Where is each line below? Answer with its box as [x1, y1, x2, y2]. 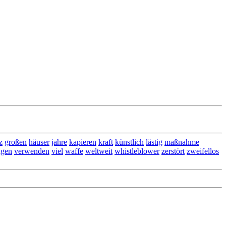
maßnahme [164, 138, 199, 146]
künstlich [115, 138, 144, 146]
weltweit [85, 147, 112, 155]
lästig [146, 138, 162, 146]
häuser [29, 138, 49, 146]
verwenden [14, 147, 49, 155]
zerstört [161, 147, 185, 155]
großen [5, 138, 27, 146]
